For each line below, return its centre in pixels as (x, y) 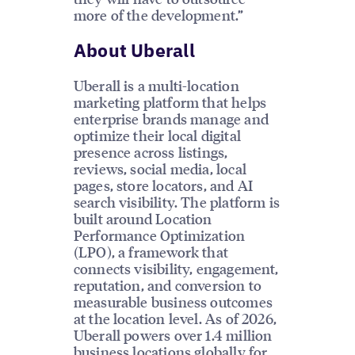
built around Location (143, 219)
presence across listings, (151, 152)
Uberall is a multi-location (156, 86)
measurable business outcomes (173, 302)
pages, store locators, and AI (163, 185)
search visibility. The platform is (176, 202)
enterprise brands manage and (171, 119)
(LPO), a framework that (151, 252)
